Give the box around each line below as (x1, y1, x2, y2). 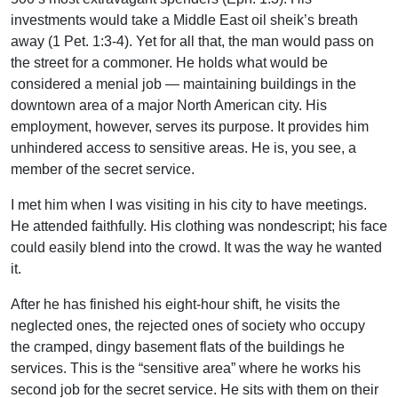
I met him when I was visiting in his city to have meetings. (11, 196, 367, 212)
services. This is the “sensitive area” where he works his (11, 360, 361, 376)
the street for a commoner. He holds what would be (11, 54, 328, 70)
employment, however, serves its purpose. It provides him (11, 118, 369, 134)
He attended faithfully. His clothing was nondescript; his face (11, 218, 387, 234)
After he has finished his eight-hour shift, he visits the (11, 296, 340, 312)
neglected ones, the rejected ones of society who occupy (11, 317, 365, 333)
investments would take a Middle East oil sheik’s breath (11, 12, 358, 28)
